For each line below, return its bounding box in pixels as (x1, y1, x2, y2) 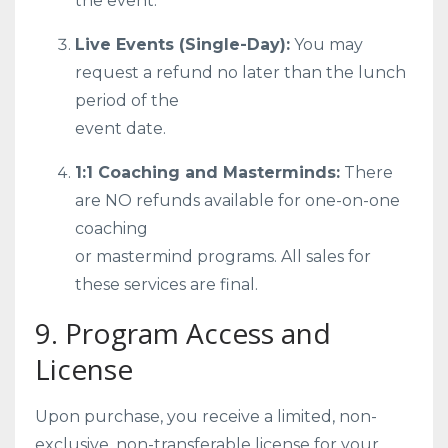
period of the (75, 91, 179, 110)
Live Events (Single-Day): (75, 35, 290, 54)
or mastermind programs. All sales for (75, 247, 371, 266)
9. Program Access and (35, 314, 331, 352)
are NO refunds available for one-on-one (75, 191, 400, 210)
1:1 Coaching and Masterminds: (75, 163, 340, 182)
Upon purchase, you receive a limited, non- (35, 407, 377, 426)
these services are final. (75, 275, 258, 294)
